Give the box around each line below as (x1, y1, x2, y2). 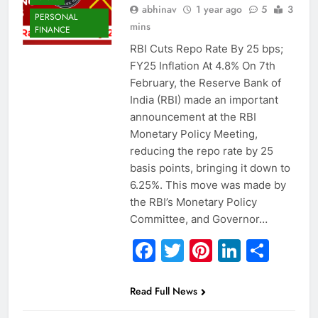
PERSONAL (35, 10, 77, 23)
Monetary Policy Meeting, (129, 127, 258, 141)
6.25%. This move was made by (129, 178, 286, 192)
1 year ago (195, 2, 242, 17)
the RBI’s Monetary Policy (129, 195, 257, 209)
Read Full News (129, 284, 197, 299)
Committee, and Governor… (129, 212, 268, 226)
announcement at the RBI (129, 110, 256, 124)
